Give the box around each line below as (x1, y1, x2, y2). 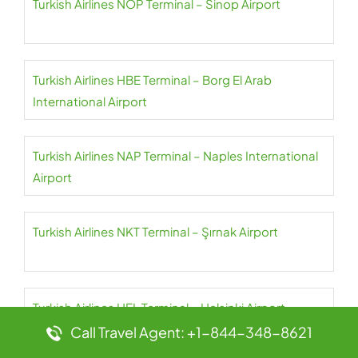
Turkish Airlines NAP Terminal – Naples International (33, 148, 318, 163)
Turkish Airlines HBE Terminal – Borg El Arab (33, 72, 272, 87)
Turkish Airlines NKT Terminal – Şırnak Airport (33, 224, 278, 239)
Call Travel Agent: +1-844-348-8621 (70, 323, 312, 341)
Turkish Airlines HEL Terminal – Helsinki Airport (33, 300, 285, 315)
